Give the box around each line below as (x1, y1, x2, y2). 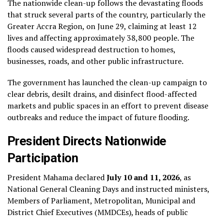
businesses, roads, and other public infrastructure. (7, 56, 184, 67)
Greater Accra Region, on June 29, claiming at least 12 (7, 21, 197, 32)
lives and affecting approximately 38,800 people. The (7, 32, 194, 44)
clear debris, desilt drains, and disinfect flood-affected (7, 89, 197, 100)
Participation (7, 151, 78, 166)
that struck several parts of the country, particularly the (7, 9, 205, 20)
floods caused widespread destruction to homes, (7, 44, 175, 55)
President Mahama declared (7, 172, 107, 183)
